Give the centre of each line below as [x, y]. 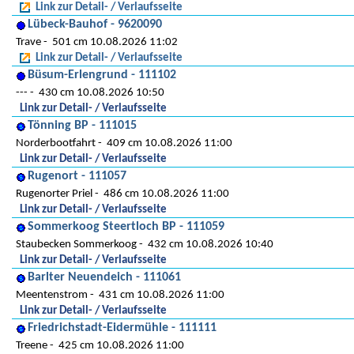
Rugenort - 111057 [77, 176]
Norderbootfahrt [56, 143]
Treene [32, 346]
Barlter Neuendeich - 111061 [104, 277]
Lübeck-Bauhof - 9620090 [95, 24]
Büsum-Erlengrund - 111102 [102, 75]
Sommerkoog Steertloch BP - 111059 [126, 227]
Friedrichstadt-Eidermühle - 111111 [122, 328]
